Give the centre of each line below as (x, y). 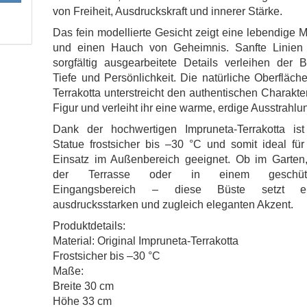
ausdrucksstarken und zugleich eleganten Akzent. (173, 205)
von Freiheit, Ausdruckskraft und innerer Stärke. (168, 11)
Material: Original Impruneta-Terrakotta (146, 241)
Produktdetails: (89, 226)
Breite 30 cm (84, 286)
